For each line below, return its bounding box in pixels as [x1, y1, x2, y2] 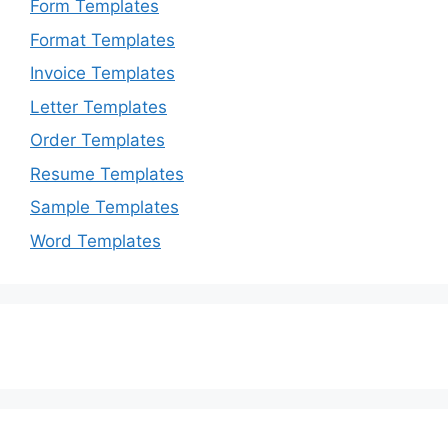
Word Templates [30, 230, 161, 251]
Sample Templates [30, 197, 179, 218]
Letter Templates [30, 96, 167, 117]
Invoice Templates [30, 63, 175, 84]
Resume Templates [30, 163, 184, 184]
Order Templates [30, 130, 165, 151]
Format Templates [30, 29, 175, 50]
